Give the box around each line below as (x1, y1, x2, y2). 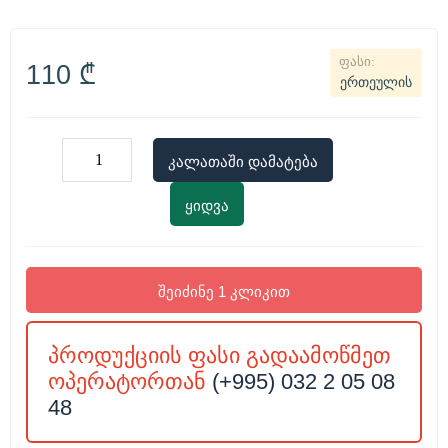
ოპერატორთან (48, 369, 212, 394)
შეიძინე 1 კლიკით (158, 283, 290, 300)
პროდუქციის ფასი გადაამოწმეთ (48, 343, 391, 368)
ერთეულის (340, 74, 412, 90)
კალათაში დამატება (167, 153, 318, 170)
